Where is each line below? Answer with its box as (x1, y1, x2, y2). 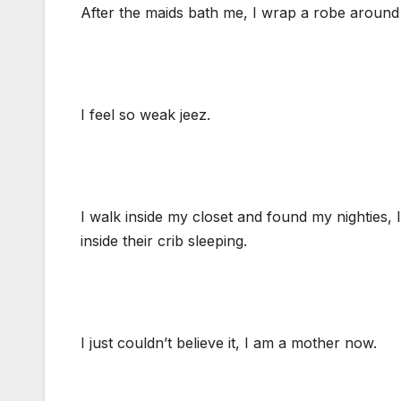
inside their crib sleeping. (81, 232, 247, 251)
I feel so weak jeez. (81, 106, 210, 124)
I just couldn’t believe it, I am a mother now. (81, 334, 377, 353)
